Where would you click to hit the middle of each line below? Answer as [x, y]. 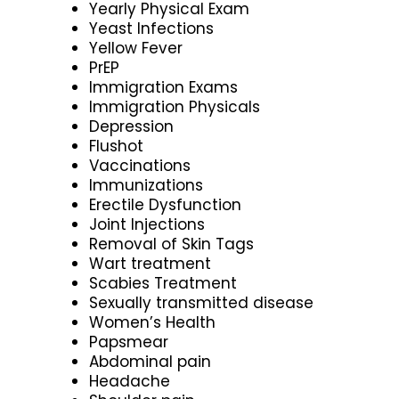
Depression [131, 126]
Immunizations [146, 185]
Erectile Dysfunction [165, 204]
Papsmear [129, 342]
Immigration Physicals [175, 106]
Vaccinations [140, 165]
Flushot [116, 146]
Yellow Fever [136, 48]
